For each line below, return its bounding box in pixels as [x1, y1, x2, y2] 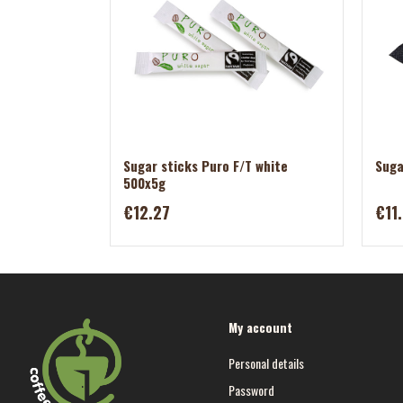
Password [228, 381, 274, 399]
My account [228, 318, 292, 336]
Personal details [228, 354, 304, 372]
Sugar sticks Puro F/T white [122, 156, 288, 175]
